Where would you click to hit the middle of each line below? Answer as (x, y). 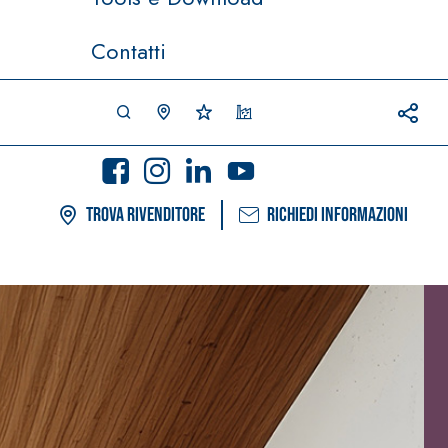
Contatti (128, 50)
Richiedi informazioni (337, 215)
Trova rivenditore (145, 215)
